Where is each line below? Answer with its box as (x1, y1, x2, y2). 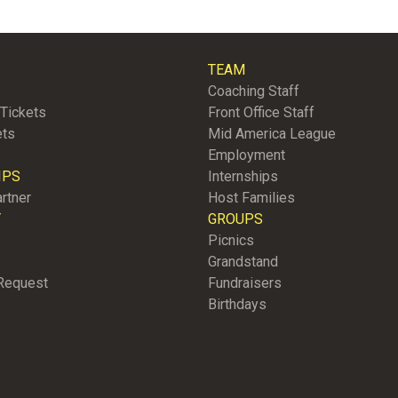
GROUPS (208, 211, 263, 228)
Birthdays (208, 296, 267, 314)
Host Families (208, 189, 295, 207)
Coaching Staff (208, 83, 299, 100)
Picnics (208, 232, 254, 250)
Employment (208, 147, 285, 164)
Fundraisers (208, 275, 282, 292)
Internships (208, 168, 278, 186)
